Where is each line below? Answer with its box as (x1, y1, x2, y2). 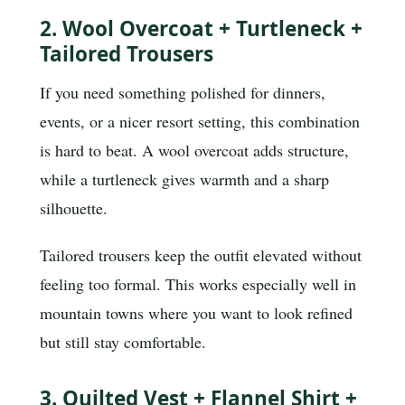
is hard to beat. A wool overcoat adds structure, (40, 139, 349, 162)
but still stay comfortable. (40, 330, 206, 353)
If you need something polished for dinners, (40, 81, 325, 104)
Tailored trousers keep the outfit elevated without (40, 243, 362, 266)
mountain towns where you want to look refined (40, 301, 353, 324)
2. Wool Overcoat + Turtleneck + (40, 14, 363, 42)
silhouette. (40, 197, 108, 220)
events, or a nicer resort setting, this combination (40, 110, 360, 133)
